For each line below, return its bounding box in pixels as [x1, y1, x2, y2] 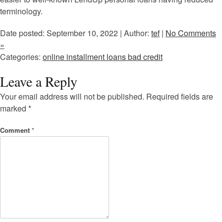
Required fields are [146, 90, 213, 102]
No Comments [166, 27, 216, 39]
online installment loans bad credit [43, 51, 163, 62]
